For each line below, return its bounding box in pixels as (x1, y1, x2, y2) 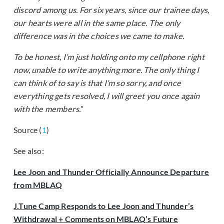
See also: (13, 146, 44, 156)
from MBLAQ (13, 180, 62, 190)
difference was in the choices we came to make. (13, 31, 184, 41)
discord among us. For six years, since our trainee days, (13, 5, 209, 15)
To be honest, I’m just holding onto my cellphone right (13, 52, 204, 62)
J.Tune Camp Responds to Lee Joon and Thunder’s (13, 201, 194, 211)
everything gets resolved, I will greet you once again (13, 91, 200, 101)
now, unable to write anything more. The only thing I (13, 65, 199, 75)
